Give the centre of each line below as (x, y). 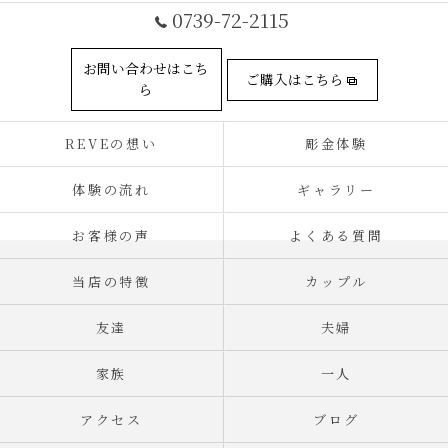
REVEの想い (111, 143)
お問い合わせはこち (146, 68)
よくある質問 (336, 235)
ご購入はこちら (295, 78)
